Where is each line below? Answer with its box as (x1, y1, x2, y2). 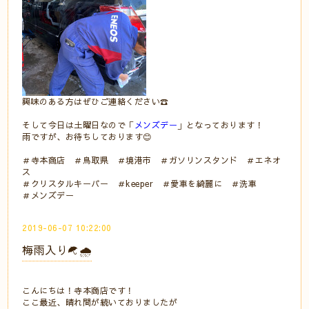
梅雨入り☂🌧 (22, 242, 92, 257)
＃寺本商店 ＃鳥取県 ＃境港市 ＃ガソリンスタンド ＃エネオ (22, 154, 281, 166)
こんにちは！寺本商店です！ (22, 285, 134, 296)
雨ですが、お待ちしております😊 (22, 131, 152, 142)
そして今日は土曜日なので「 (22, 119, 134, 130)
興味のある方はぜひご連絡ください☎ (22, 96, 169, 107)
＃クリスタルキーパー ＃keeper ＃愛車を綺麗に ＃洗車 (22, 178, 257, 189)
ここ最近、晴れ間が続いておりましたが (22, 297, 178, 308)
